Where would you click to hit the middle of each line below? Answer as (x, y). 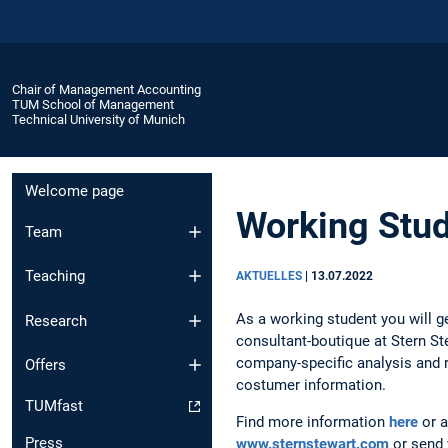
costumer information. (315, 384)
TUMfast (54, 406)
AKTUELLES (270, 275)
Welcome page (74, 191)
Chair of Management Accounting (106, 89)
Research (56, 320)
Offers (45, 365)
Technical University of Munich (98, 119)
